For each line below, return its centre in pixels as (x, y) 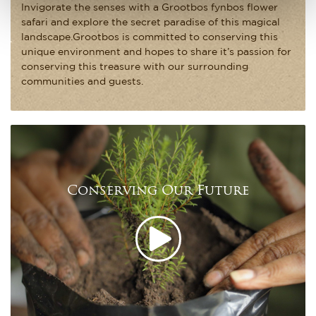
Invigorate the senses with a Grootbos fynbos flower (150, 7)
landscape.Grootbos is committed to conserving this (150, 37)
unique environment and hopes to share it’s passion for (156, 52)
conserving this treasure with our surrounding (135, 67)
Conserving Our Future (158, 192)
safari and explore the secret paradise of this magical (151, 22)
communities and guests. (82, 81)
